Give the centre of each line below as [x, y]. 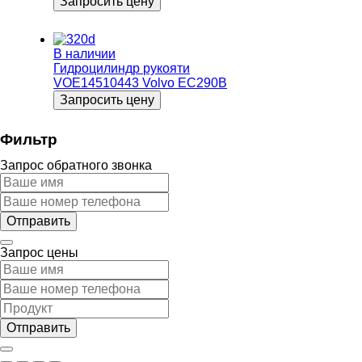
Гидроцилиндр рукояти [122, 68]
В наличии [85, 53]
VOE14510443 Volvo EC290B [141, 82]
